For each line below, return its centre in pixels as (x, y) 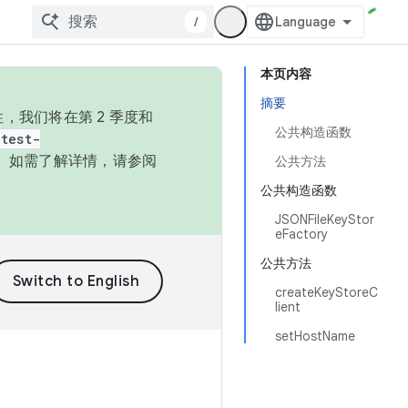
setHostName (315, 336)
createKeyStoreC (326, 292)
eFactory (301, 234)
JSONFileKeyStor (325, 219)
